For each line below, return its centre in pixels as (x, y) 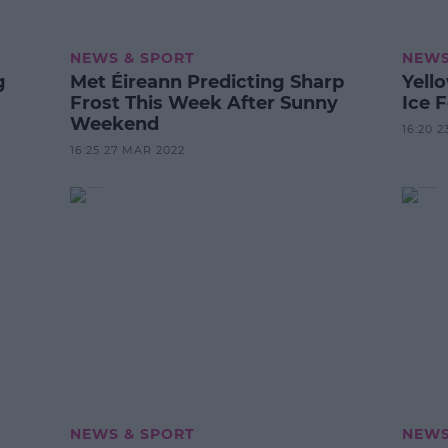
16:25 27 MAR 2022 (128, 149)
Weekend (115, 123)
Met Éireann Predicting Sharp (207, 81)
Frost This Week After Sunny (204, 102)
